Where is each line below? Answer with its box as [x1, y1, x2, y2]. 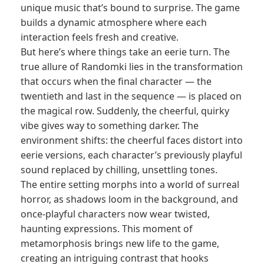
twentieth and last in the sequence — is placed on [21, 90, 242, 103]
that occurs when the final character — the [21, 75, 212, 88]
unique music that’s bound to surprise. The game [21, 1, 240, 14]
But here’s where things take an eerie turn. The [21, 45, 230, 58]
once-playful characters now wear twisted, [21, 207, 210, 220]
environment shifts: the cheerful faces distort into [21, 134, 243, 147]
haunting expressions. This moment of [21, 222, 193, 235]
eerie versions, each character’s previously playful [21, 148, 242, 161]
